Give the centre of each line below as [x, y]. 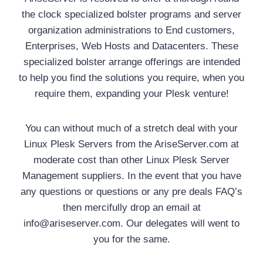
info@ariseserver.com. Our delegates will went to [131, 223]
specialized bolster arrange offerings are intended [131, 62]
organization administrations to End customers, [131, 30]
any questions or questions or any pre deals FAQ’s [131, 191]
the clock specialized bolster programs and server [131, 14]
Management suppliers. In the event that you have [131, 176]
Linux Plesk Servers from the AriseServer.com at [131, 144]
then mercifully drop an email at [131, 207]
